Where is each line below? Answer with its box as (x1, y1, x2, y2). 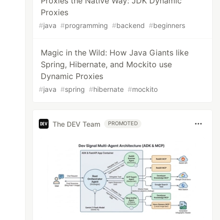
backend (116, 21, 145, 29)
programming (65, 21, 109, 29)
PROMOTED (108, 120, 138, 127)
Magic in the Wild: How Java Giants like (41, 48, 189, 57)
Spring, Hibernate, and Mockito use (41, 59, 172, 69)
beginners (153, 21, 186, 29)
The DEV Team (53, 119, 101, 128)
